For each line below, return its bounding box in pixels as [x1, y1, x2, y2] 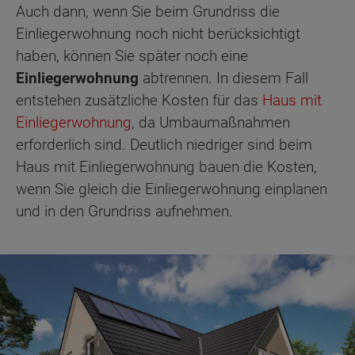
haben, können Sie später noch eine [16, 47, 248, 66]
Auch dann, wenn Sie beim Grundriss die [16, 2, 280, 21]
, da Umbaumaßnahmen [132, 113, 290, 132]
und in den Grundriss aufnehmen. [16, 202, 233, 221]
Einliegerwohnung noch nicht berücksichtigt [16, 25, 300, 44]
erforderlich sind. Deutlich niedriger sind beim [16, 136, 312, 155]
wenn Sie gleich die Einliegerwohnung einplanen [16, 180, 327, 199]
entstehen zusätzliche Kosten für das [16, 91, 262, 110]
